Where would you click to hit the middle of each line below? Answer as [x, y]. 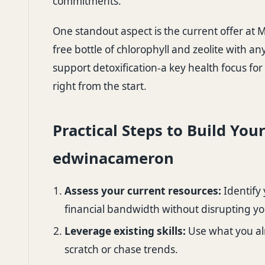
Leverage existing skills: [125, 231]
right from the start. [100, 86]
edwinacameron [113, 158]
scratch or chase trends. [121, 250]
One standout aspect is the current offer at [155, 31]
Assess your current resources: [143, 191]
